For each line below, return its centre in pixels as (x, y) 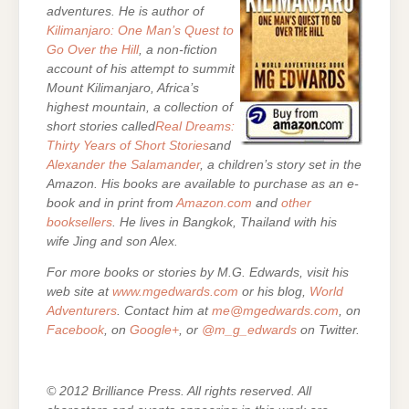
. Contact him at (164, 310)
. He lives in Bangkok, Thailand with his (225, 223)
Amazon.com (214, 204)
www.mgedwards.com (175, 291)
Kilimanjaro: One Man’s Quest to (140, 31)
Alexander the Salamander (123, 165)
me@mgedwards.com (275, 310)
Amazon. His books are (114, 184)
